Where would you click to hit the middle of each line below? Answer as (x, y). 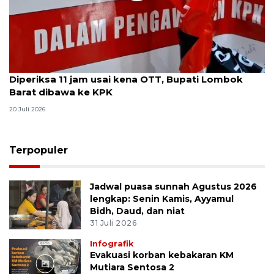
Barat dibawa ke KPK (61, 92)
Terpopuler (39, 150)
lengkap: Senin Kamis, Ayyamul (162, 198)
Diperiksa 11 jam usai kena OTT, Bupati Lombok (126, 79)
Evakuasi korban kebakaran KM (162, 255)
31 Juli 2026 (113, 223)
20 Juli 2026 (27, 109)
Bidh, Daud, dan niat (138, 211)
